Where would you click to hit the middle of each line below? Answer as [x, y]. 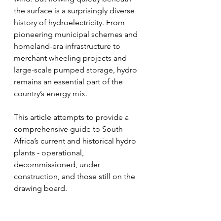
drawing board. [40, 188]
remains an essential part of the [69, 82]
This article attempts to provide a [72, 117]
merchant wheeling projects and [71, 58]
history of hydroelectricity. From [70, 23]
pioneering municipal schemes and [77, 35]
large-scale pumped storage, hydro [76, 70]
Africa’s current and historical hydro [76, 141]
